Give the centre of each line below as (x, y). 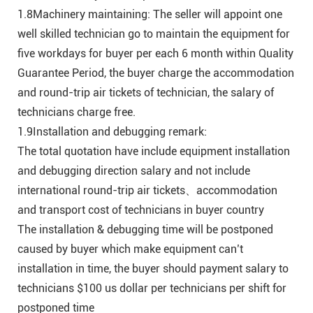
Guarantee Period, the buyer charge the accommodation (156, 73)
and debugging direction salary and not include (134, 171)
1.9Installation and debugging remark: (112, 132)
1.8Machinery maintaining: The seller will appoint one (150, 15)
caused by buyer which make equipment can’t (130, 249)
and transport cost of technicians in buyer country (141, 210)
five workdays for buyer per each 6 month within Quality (155, 54)
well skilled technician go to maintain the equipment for (154, 34)
